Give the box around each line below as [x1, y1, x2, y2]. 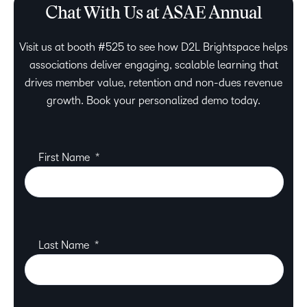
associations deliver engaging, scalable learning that [29, 59, 278, 71]
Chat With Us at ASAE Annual [45, 5, 262, 24]
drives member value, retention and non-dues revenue [25, 77, 282, 89]
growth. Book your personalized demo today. [47, 95, 260, 107]
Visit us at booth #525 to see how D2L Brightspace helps [19, 41, 288, 53]
